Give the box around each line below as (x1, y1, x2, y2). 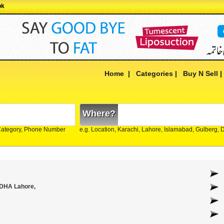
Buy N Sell (183, 69, 218, 77)
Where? (82, 108, 115, 118)
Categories (136, 69, 173, 77)
